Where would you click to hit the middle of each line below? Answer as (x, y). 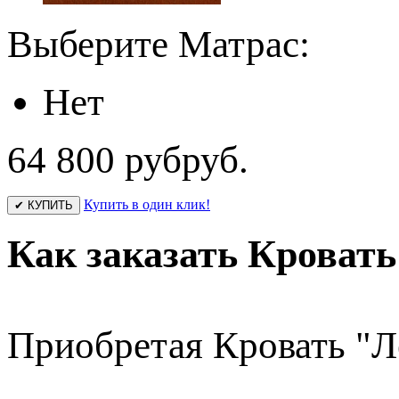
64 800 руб (94, 159)
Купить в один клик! (147, 204)
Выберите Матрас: (159, 44)
